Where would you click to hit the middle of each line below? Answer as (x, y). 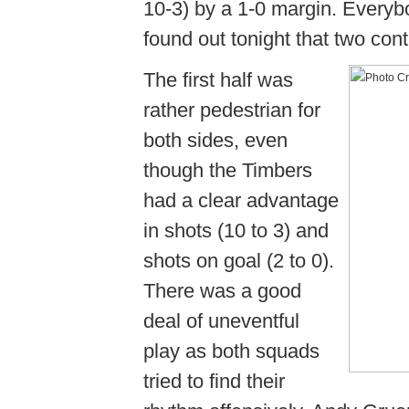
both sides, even (215, 140)
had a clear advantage (241, 200)
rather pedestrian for (232, 110)
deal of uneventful (221, 321)
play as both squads (231, 351)
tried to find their (214, 381)
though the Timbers (228, 170)
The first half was (218, 80)
